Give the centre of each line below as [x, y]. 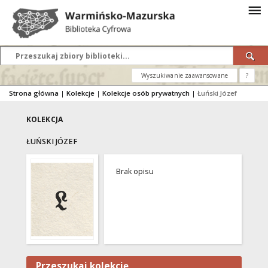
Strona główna [34, 93]
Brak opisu [135, 171]
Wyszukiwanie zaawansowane [185, 75]
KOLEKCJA [45, 119]
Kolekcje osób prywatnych [146, 93]
